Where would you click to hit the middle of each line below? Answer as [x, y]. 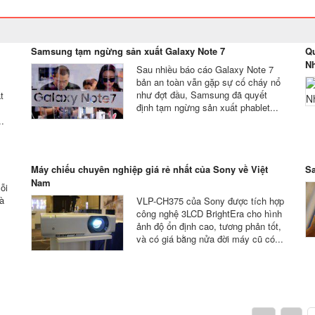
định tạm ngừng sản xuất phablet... [207, 107]
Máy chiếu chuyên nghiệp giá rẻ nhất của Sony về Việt [149, 169]
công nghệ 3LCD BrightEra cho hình [209, 213]
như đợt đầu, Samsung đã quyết [202, 95]
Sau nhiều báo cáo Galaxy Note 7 [205, 69]
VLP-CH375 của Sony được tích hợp [210, 201]
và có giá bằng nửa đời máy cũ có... [210, 239]
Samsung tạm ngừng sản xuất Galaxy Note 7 [128, 51]
